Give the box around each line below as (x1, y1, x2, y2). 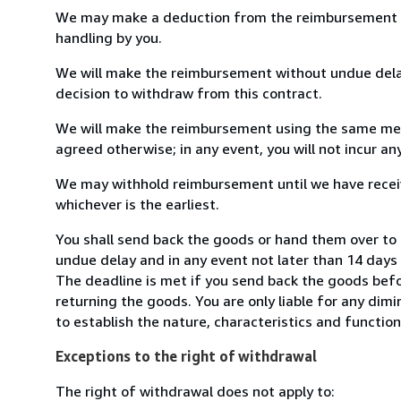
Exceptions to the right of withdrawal (55, 346, 317, 365)
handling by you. (55, 28, 162, 47)
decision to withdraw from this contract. (55, 83, 322, 102)
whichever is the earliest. (55, 194, 219, 213)
